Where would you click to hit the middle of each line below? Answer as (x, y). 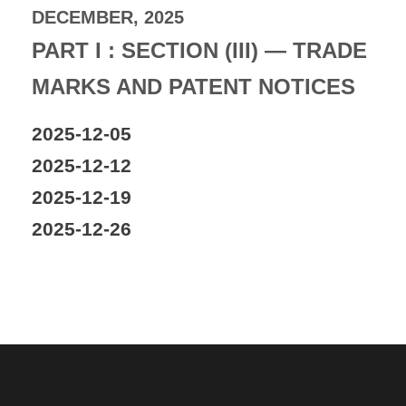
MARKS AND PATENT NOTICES (193, 86)
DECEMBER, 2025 (108, 17)
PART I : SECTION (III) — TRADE (199, 50)
